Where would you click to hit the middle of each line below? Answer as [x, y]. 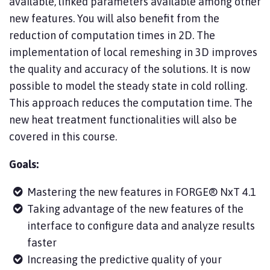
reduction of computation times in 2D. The [112, 35]
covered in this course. [64, 137]
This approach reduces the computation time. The [131, 103]
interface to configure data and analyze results [141, 226]
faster [42, 243]
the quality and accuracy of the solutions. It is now [130, 69]
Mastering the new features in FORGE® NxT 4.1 [142, 192]
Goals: [25, 164]
